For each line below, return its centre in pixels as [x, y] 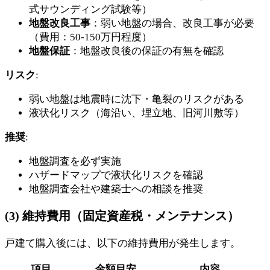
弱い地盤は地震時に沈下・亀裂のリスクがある [137, 99]
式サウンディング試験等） [90, 10]
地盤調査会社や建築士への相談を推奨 [116, 189]
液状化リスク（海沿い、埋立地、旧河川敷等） [137, 113]
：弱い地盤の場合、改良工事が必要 [172, 24]
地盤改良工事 [60, 24]
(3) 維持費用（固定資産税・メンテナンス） [122, 216]
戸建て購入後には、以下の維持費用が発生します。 [123, 243]
